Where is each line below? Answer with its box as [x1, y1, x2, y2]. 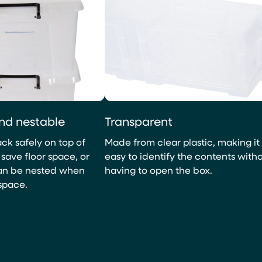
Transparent [105, 113, 173, 129]
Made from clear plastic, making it [105, 136, 260, 149]
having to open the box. [105, 164, 212, 177]
